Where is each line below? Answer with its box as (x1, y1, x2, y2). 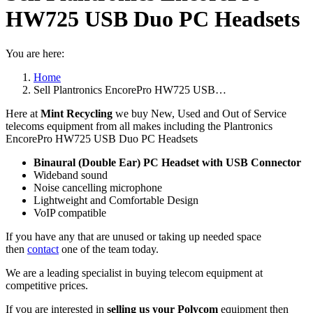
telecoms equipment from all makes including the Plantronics (6, 119, 272, 132)
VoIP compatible (34, 206, 106, 219)
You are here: (6, 47, 64, 59)
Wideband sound (34, 168, 108, 181)
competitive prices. (6, 279, 88, 291)
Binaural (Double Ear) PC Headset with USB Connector (34, 156, 301, 168)
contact (27, 242, 59, 255)
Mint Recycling (41, 107, 112, 119)
